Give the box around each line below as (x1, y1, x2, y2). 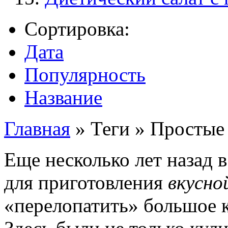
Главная (4, 118, 70, 140)
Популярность (24, 64, 146, 86)
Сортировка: (24, 18, 130, 40)
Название (24, 87, 102, 109)
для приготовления (4, 172, 168, 194)
